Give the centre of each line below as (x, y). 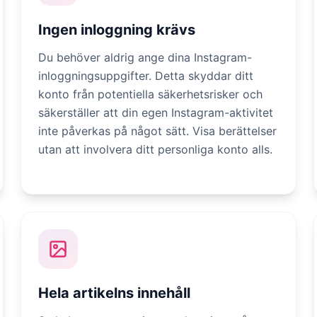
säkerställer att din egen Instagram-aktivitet (156, 113)
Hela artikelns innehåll (115, 293)
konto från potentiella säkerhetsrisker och (151, 94)
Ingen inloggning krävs (117, 30)
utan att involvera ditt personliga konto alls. (156, 149)
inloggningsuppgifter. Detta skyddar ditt (146, 76)
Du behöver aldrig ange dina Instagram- (145, 57)
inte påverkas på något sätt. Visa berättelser (158, 131)
